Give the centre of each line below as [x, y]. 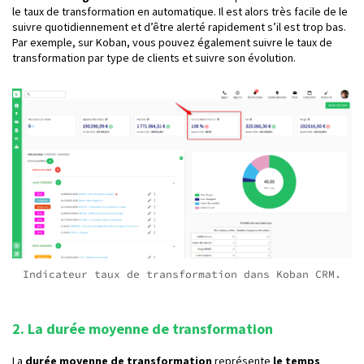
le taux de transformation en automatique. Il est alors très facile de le [180, 11]
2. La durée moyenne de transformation [144, 329]
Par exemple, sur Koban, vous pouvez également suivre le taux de [172, 42]
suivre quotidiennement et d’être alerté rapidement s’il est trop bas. [179, 26]
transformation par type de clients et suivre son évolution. [154, 57]
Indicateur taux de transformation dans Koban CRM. [182, 275]
